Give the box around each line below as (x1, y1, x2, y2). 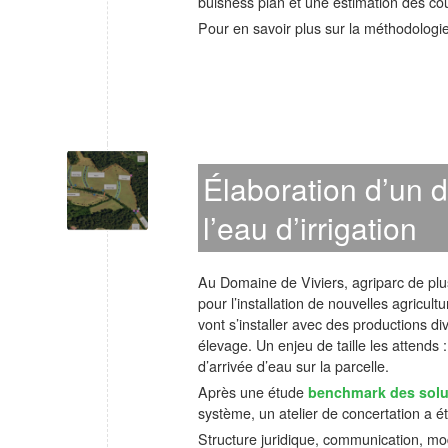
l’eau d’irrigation (203, 206, 417, 249)
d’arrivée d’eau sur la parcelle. (198, 356, 389, 376)
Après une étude (198, 382, 308, 402)
